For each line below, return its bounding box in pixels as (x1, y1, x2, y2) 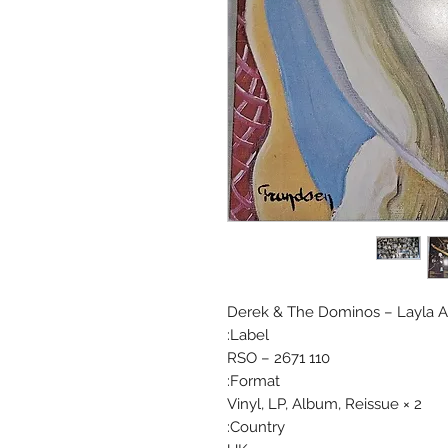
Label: (230, 326, 269, 345)
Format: (230, 372, 280, 391)
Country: (230, 418, 285, 437)
